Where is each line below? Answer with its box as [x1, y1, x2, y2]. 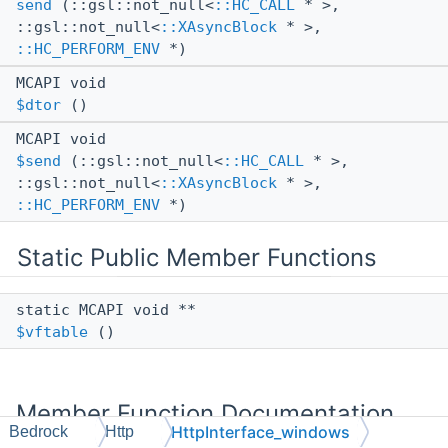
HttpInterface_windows [171, 422, 350, 442]
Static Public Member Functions [17, 243, 377, 273]
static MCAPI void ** [16, 301, 205, 320]
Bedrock [9, 423, 68, 440]
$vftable [16, 323, 88, 342]
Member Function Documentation [16, 399, 394, 429]
